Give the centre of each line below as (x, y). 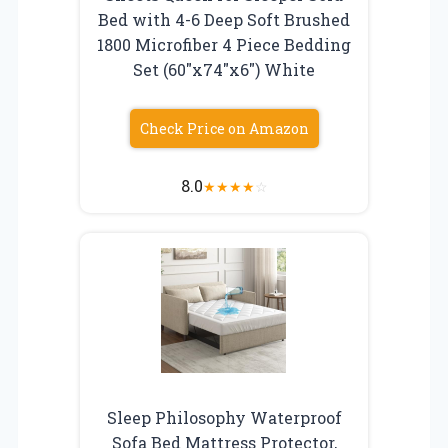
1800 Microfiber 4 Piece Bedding (224, 45)
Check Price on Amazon (224, 129)
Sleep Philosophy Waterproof (224, 418)
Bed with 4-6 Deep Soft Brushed (224, 20)
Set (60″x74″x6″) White (224, 70)
